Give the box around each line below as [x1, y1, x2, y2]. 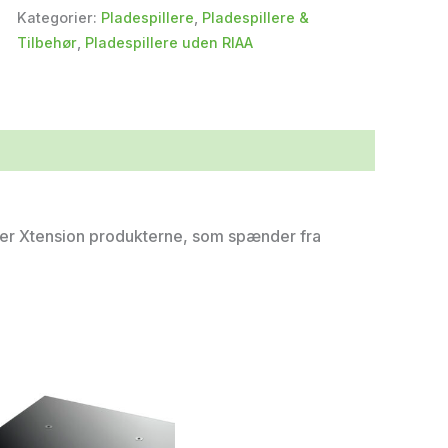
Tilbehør [16, 33, 77, 51]
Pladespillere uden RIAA [84, 33, 253, 51]
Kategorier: [16, 8, 101, 26]
